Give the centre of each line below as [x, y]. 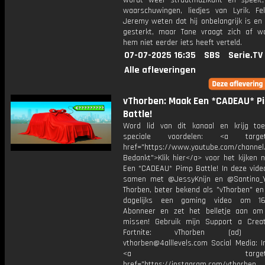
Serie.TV [245, 55]
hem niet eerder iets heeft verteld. [182, 43]
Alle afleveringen [160, 70]
